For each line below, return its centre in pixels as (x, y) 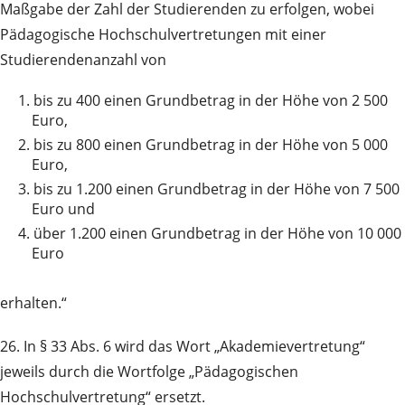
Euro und (63, 209)
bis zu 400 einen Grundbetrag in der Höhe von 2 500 (211, 101)
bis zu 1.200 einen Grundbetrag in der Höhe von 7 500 (217, 189)
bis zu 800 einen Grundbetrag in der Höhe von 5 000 (211, 145)
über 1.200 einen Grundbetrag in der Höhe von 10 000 (217, 234)
